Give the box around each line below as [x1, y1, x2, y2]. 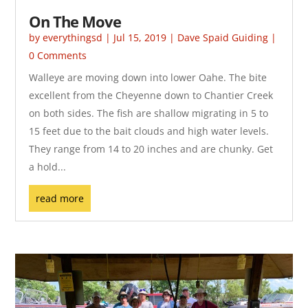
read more [36, 192, 85, 206]
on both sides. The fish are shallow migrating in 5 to [29, 107, 269, 120]
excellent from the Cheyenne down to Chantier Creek [29, 89, 274, 102]
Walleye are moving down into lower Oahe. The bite [29, 71, 267, 85]
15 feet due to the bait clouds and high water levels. [29, 124, 269, 138]
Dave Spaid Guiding [177, 31, 269, 45]
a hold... [29, 160, 67, 174]
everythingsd [43, 31, 103, 45]
